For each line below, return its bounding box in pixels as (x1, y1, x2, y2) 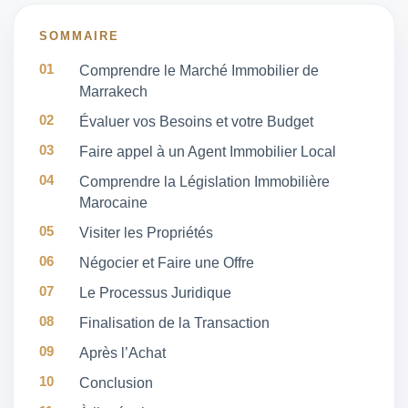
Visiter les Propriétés (79, 225, 213, 241)
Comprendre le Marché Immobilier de (79, 63, 319, 79)
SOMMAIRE (39, 29, 120, 44)
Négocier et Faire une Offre (79, 255, 254, 271)
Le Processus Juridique (79, 285, 231, 301)
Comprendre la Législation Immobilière (79, 174, 330, 190)
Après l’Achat (79, 345, 166, 362)
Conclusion (79, 375, 153, 392)
